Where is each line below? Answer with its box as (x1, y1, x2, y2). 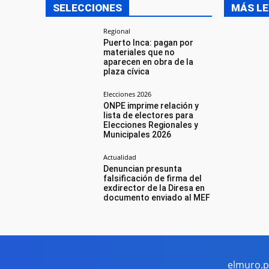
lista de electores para (103, 110, 194, 120)
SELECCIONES (53, 2, 122, 14)
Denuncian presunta (103, 164, 183, 174)
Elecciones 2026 (103, 89, 152, 98)
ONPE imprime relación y (103, 101, 199, 110)
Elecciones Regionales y (103, 120, 199, 130)
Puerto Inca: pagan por (103, 38, 194, 47)
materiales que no (103, 47, 175, 57)
